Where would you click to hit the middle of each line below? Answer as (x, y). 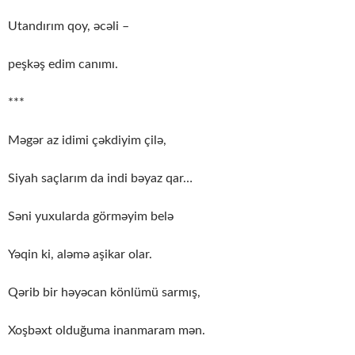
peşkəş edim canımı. (63, 65)
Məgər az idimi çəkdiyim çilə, (87, 141)
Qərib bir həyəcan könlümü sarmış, (104, 293)
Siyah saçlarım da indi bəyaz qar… (100, 179)
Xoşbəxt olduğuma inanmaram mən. (107, 331)
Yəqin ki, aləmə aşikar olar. (80, 255)
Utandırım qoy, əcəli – (69, 27)
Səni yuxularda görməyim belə (91, 217)
